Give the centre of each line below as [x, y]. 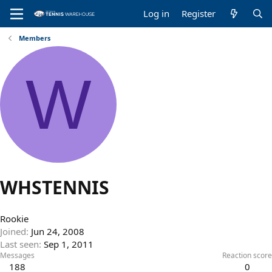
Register [199, 13]
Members [34, 38]
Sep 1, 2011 [69, 244]
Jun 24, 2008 [58, 232]
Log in [157, 13]
